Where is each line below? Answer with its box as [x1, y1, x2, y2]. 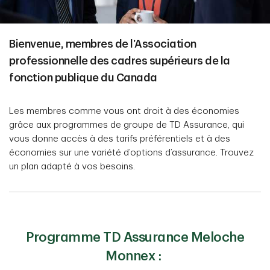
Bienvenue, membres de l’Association [9, 39, 196, 50]
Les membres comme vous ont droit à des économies [9, 107, 239, 116]
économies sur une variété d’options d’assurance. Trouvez [9, 148, 254, 158]
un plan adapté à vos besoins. [9, 162, 135, 172]
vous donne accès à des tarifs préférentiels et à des [9, 134, 230, 144]
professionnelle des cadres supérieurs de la [9, 55, 230, 67]
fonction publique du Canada [9, 72, 157, 84]
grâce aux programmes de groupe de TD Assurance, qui [9, 121, 244, 130]
